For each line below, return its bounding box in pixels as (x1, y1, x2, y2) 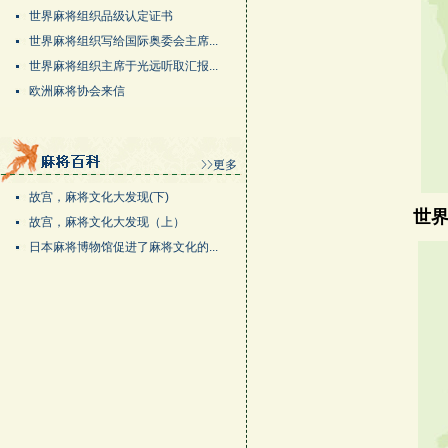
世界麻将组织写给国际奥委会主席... (29, 34, 218, 48)
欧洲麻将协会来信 (29, 84, 125, 98)
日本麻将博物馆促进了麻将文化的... (29, 240, 218, 254)
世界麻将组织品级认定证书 (29, 9, 173, 23)
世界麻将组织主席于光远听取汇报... (29, 59, 218, 73)
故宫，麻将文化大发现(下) (29, 190, 169, 204)
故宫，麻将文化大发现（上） (29, 215, 185, 229)
